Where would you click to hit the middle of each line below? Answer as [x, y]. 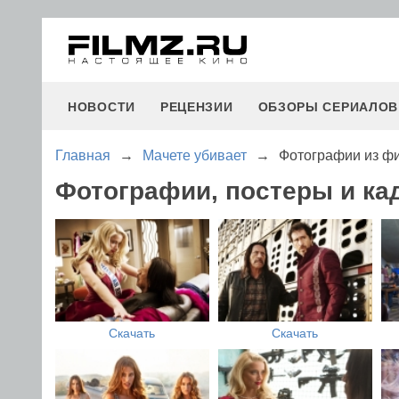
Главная [83, 155]
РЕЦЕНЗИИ [196, 107]
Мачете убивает [195, 155]
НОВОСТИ [102, 107]
